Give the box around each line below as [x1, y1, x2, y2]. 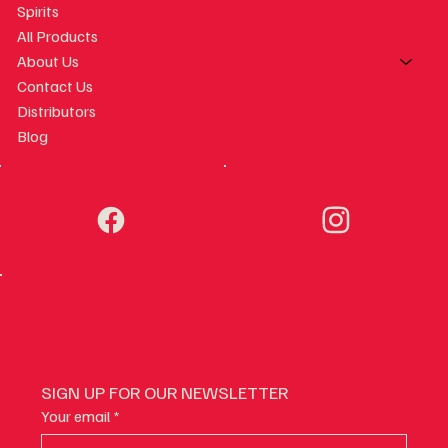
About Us [17, 51, 80, 72]
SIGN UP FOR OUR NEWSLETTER [41, 381, 289, 404]
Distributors [17, 101, 97, 122]
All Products [17, 26, 99, 47]
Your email [41, 406, 111, 427]
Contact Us [17, 76, 94, 97]
